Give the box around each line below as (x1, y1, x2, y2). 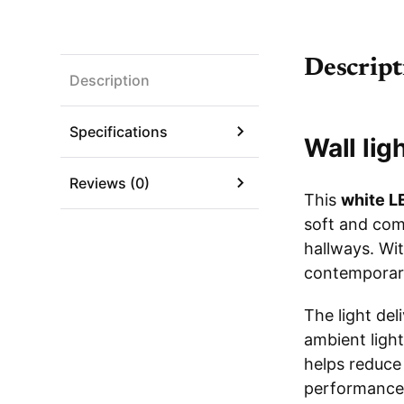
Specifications (69, 123, 169, 142)
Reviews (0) (69, 174, 151, 193)
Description (69, 71, 151, 90)
